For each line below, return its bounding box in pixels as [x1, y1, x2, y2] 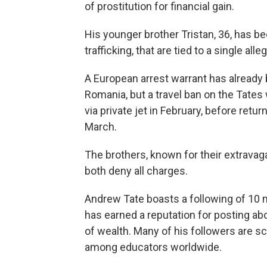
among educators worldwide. [85, 241, 222, 253]
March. [85, 120, 117, 133]
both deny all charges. [85, 164, 188, 177]
